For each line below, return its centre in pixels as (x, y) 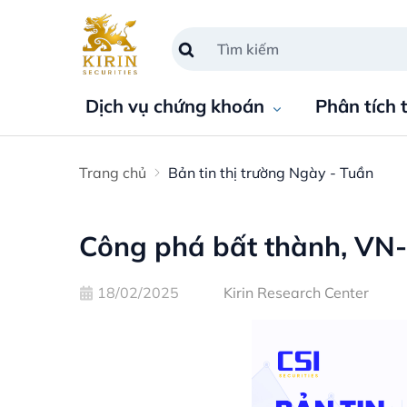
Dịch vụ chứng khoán (175, 106)
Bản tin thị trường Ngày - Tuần (271, 173)
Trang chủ (113, 173)
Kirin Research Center (296, 293)
